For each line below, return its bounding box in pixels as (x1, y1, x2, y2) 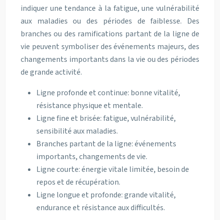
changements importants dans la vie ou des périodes (21, 54, 199, 65)
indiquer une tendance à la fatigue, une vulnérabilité (21, 2, 199, 14)
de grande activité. (21, 66, 82, 78)
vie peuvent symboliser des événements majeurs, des (21, 41, 199, 52)
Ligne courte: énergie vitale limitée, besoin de (36, 164, 189, 175)
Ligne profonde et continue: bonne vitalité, (36, 87, 180, 98)
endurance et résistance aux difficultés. (36, 202, 165, 213)
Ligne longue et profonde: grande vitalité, (36, 189, 176, 200)
